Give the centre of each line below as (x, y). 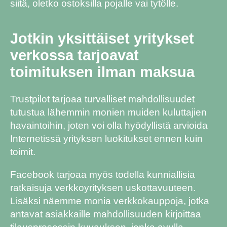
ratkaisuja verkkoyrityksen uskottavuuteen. (103, 187)
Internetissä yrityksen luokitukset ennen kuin (106, 138)
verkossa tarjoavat (74, 55)
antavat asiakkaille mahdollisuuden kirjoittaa (106, 214)
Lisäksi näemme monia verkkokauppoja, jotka (110, 201)
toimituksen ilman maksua (102, 72)
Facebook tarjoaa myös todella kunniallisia (103, 174)
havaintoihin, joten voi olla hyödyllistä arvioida (109, 125)
